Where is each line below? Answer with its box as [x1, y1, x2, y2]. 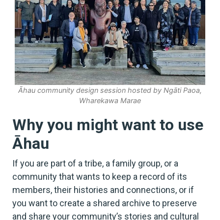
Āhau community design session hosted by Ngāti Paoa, [18, 85, 202, 94]
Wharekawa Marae [79, 96, 141, 105]
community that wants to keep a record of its [12, 171, 187, 182]
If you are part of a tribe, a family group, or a [12, 158, 178, 168]
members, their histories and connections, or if [12, 184, 194, 195]
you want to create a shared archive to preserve [12, 197, 197, 208]
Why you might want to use [12, 115, 203, 134]
